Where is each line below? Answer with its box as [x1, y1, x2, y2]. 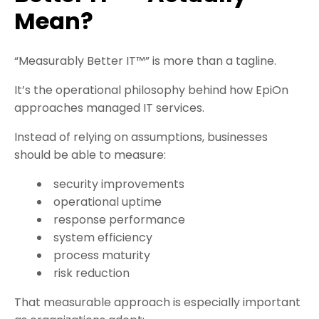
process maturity [53, 247, 150, 264]
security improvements [53, 176, 184, 193]
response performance [53, 211, 185, 229]
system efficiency [53, 229, 152, 246]
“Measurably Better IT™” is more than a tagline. [14, 53, 276, 70]
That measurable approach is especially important [14, 294, 300, 311]
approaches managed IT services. [14, 100, 204, 117]
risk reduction [53, 265, 130, 282]
